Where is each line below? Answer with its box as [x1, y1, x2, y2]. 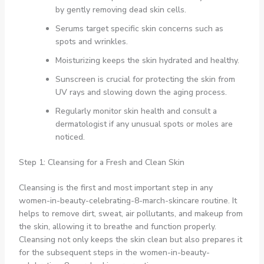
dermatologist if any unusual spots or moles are [55, 118, 233, 130]
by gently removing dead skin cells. [55, 4, 186, 15]
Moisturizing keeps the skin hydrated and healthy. [55, 54, 239, 66]
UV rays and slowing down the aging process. [55, 86, 227, 98]
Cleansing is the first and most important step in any [18, 181, 213, 193]
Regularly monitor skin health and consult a [55, 105, 217, 117]
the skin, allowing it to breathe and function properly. [18, 220, 216, 232]
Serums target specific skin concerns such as [55, 22, 223, 34]
